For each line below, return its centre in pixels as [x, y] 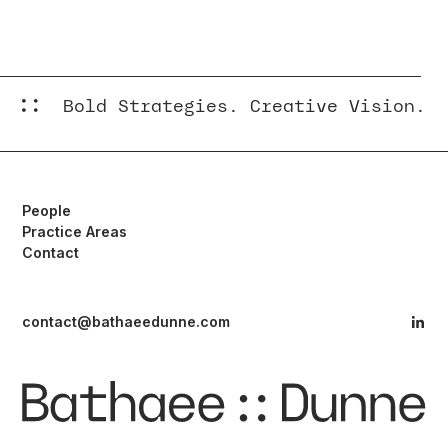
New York [100, 36]
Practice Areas [75, 231]
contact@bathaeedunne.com [126, 321]
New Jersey [108, 76]
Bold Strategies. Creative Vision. [244, 105]
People [47, 210]
